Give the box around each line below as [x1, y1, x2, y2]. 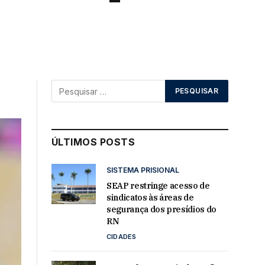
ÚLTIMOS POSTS [51, 136, 135, 148]
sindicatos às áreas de [106, 192, 194, 203]
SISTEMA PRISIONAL [106, 166, 179, 174]
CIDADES [106, 232, 137, 241]
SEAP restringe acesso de [106, 180, 210, 191]
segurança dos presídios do [106, 204, 216, 215]
